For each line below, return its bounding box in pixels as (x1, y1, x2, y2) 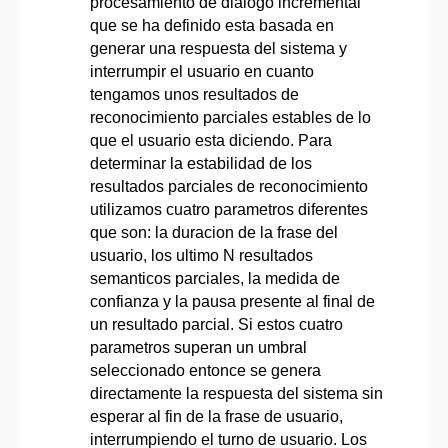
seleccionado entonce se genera (90, 361, 321, 379)
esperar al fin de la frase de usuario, (90, 407, 343, 425)
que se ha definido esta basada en (90, 16, 334, 34)
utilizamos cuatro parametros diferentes (90, 200, 368, 218)
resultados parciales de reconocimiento (90, 177, 368, 195)
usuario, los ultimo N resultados (90, 246, 313, 264)
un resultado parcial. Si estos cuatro (90, 315, 343, 333)
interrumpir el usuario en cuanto (90, 62, 314, 80)
